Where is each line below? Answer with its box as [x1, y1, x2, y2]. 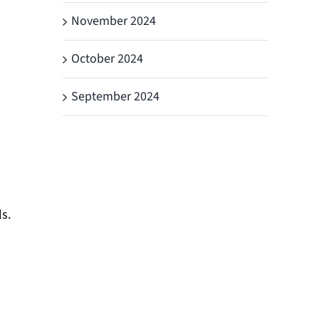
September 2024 [71, 87, 159, 105]
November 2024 [71, 11, 156, 30]
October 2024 [71, 49, 143, 68]
